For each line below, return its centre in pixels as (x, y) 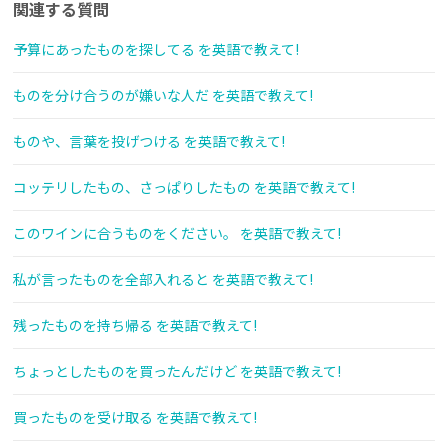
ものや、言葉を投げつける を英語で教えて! (149, 141)
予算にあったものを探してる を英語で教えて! (156, 49)
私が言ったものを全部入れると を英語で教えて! (163, 279)
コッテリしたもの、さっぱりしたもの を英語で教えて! (184, 187)
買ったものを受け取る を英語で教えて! (135, 417)
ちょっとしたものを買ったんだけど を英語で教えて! (177, 371)
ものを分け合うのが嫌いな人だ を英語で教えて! (163, 95)
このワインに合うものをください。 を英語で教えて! (177, 233)
